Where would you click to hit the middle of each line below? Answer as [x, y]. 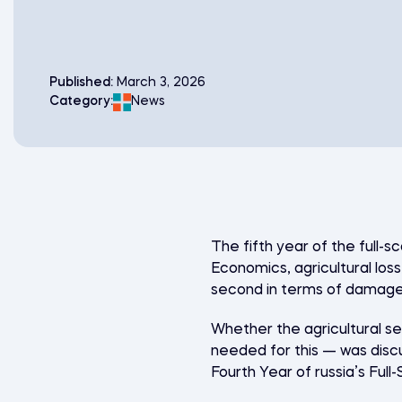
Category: [81, 102]
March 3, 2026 [161, 83]
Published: [83, 83]
